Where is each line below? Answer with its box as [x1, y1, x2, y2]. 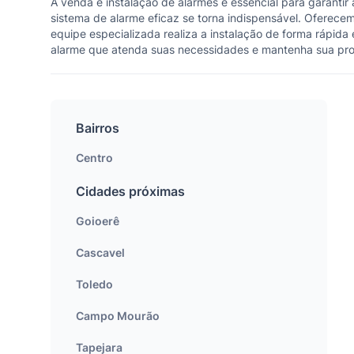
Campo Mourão [76, 309, 160, 322]
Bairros [76, 120, 119, 136]
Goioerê [76, 214, 119, 228]
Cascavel [76, 246, 125, 259]
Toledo [76, 277, 113, 291]
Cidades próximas [76, 183, 185, 199]
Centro [76, 151, 113, 164]
